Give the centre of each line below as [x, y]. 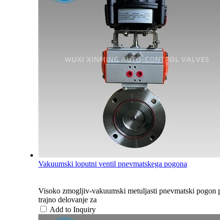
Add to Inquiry [73, 209]
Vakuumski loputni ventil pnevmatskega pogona [113, 164]
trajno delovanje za [68, 199]
